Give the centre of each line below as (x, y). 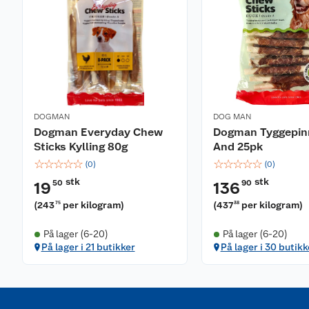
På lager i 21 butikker (88, 247)
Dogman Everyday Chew (98, 132)
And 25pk (238, 147)
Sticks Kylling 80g (81, 147)
